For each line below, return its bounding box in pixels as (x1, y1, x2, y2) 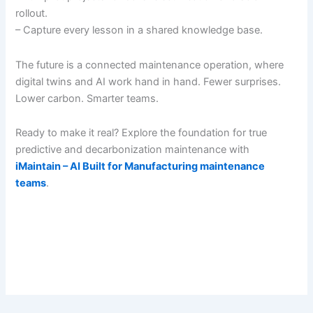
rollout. (15, 7, 48, 20)
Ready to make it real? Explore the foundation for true (15, 126, 268, 140)
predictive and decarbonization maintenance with (15, 143, 250, 156)
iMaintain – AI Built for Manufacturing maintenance (15, 160, 265, 173)
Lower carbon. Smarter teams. (15, 92, 159, 105)
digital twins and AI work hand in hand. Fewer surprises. (15, 75, 282, 88)
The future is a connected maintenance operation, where (15, 58, 284, 71)
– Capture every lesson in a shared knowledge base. (15, 24, 263, 37)
